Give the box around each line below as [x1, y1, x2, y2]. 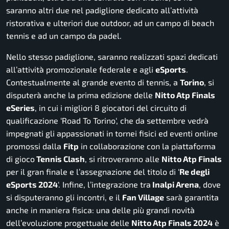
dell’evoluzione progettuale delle [6, 218, 131, 228]
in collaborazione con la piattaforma [79, 141, 216, 151]
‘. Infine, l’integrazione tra [58, 179, 151, 190]
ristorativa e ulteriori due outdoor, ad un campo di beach [6, 18, 214, 28]
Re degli [179, 167, 210, 177]
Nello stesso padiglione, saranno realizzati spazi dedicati [6, 52, 218, 62]
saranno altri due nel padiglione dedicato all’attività [6, 5, 198, 15]
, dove [199, 179, 221, 190]
